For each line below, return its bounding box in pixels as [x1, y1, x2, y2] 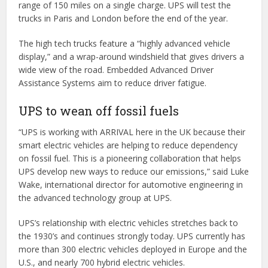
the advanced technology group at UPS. [19, 192, 172, 203]
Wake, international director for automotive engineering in [19, 179, 243, 190]
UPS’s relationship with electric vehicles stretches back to [19, 217, 239, 229]
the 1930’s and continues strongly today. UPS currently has [19, 230, 246, 242]
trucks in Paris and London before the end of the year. [19, 13, 229, 24]
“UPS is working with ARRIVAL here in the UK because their [19, 126, 246, 138]
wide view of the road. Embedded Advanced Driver [19, 64, 214, 75]
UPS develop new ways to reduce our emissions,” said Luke [19, 166, 249, 177]
